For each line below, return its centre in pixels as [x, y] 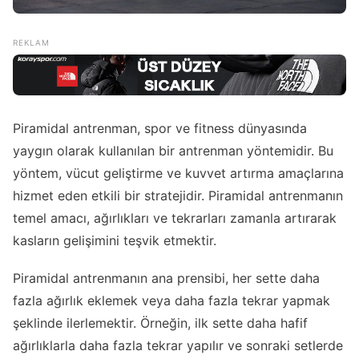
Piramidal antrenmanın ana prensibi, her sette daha [166, 278]
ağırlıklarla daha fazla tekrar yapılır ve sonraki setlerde [178, 346]
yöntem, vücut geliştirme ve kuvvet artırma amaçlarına [178, 173]
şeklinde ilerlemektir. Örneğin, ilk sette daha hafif [160, 323]
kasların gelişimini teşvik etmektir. [115, 241]
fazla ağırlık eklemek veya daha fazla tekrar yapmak [171, 301]
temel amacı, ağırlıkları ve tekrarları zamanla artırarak [175, 218]
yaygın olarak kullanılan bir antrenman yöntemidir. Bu [173, 151]
